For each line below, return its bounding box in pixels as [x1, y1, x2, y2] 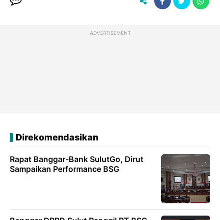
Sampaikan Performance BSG [10, 164, 119, 174]
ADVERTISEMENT [89, 30, 131, 36]
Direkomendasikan [16, 132, 98, 142]
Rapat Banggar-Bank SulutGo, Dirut [10, 154, 143, 164]
